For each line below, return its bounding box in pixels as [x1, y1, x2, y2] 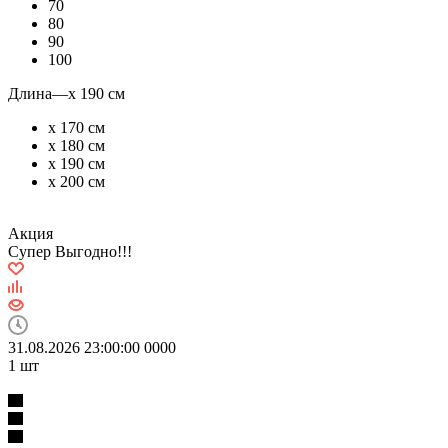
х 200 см [48, 172, 105, 190]
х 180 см [48, 136, 105, 154]
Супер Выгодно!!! [8, 242, 132, 260]
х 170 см [48, 118, 105, 136]
